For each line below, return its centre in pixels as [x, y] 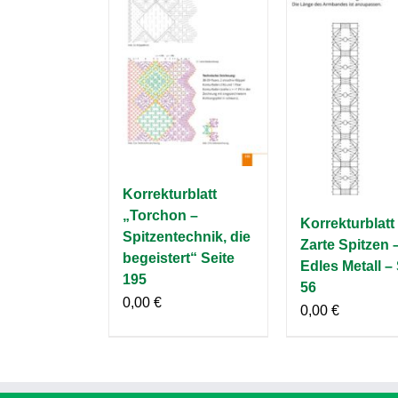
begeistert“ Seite [179, 259]
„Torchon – [160, 216]
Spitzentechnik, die [187, 237]
